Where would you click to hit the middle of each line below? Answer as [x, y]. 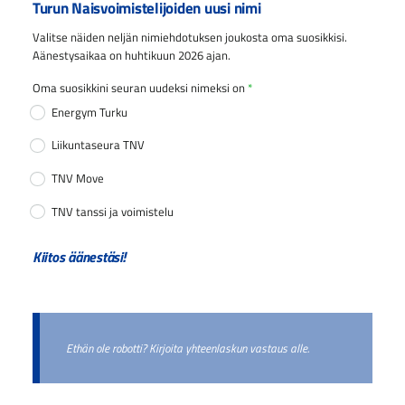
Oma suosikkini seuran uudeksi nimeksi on [138, 88]
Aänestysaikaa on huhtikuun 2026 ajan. [132, 56]
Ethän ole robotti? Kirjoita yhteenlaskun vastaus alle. [187, 348]
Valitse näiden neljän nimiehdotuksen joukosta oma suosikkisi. [189, 38]
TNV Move [78, 178]
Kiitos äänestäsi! [79, 257]
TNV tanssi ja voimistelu [113, 211]
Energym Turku [90, 112]
